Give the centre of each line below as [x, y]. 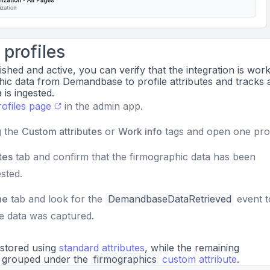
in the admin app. [102, 106]
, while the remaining [192, 248]
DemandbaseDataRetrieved [170, 199]
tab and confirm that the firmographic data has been [134, 157]
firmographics [125, 259]
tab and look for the [57, 199]
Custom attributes [62, 132]
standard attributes [102, 248]
